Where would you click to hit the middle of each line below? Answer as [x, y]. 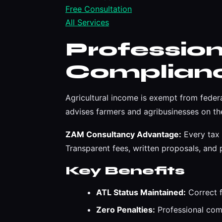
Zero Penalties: [126, 210]
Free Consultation [99, 9]
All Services [87, 22]
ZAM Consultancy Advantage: [123, 134]
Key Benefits [125, 171]
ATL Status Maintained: [141, 192]
